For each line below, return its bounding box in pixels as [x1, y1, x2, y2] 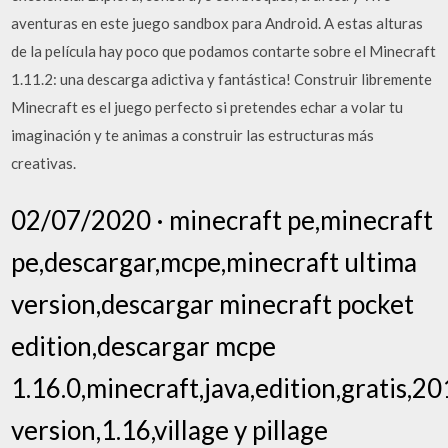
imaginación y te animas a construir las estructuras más [11, 125, 375, 144]
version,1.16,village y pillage [11, 414, 329, 446]
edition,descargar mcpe [11, 330, 277, 362]
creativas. [11, 153, 77, 172]
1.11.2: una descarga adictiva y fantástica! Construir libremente [11, 69, 433, 88]
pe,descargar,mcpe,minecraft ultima [11, 246, 418, 278]
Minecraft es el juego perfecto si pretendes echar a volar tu [11, 97, 404, 116]
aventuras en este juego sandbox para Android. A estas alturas [11, 13, 424, 32]
